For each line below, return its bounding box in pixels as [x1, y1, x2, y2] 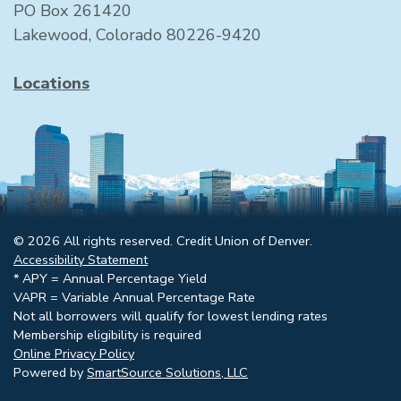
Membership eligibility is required [13, 325, 201, 344]
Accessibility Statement [13, 250, 148, 269]
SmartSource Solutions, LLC [87, 363, 248, 381]
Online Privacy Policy [13, 344, 134, 363]
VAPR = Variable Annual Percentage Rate [13, 287, 255, 306]
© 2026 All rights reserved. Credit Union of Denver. [13, 231, 312, 250]
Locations [13, 72, 90, 94]
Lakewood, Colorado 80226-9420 [13, 23, 261, 46]
